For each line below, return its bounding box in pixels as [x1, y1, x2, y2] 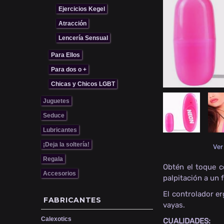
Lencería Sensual [58, 34, 108, 41]
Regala [43, 155, 63, 162]
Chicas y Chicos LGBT [51, 80, 115, 87]
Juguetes [43, 97, 69, 104]
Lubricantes [43, 126, 77, 133]
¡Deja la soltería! [43, 140, 89, 148]
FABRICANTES [43, 195, 101, 204]
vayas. [163, 200, 185, 210]
